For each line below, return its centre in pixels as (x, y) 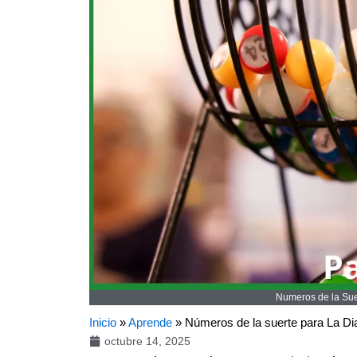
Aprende (150, 322)
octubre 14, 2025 (147, 341)
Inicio (103, 322)
